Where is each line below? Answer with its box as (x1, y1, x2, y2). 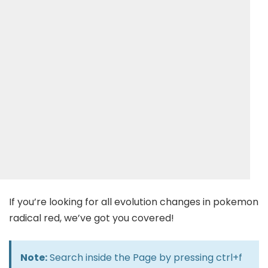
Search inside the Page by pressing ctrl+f (47, 251, 242, 265)
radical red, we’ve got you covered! (9, 211, 174, 226)
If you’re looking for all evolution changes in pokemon (9, 195, 258, 209)
